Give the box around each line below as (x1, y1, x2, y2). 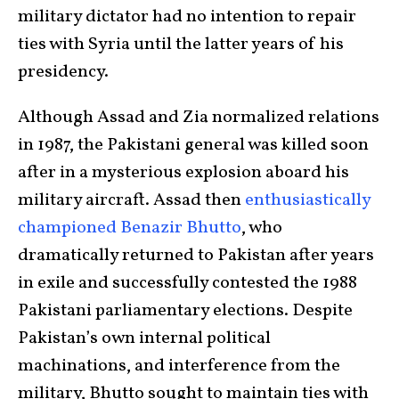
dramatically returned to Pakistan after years (18, 242, 374, 268)
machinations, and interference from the (18, 353, 340, 379)
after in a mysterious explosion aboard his (18, 159, 349, 185)
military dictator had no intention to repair (18, 4, 356, 29)
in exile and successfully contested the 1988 (18, 270, 357, 296)
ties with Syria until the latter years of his (18, 31, 344, 57)
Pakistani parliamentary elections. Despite (18, 297, 353, 323)
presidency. (18, 59, 112, 85)
